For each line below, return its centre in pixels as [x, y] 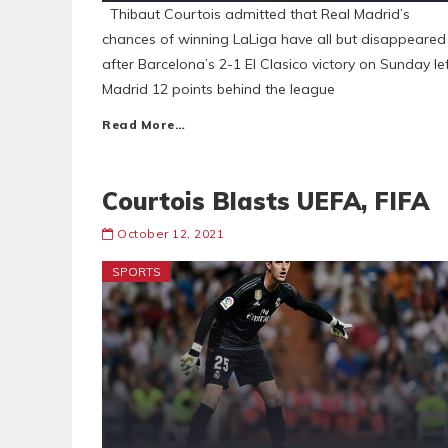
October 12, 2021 [170, 233]
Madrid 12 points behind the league [218, 89]
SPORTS [136, 271]
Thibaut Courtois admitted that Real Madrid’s [256, 14]
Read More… [143, 124]
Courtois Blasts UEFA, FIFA [265, 201]
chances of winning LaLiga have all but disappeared [274, 39]
